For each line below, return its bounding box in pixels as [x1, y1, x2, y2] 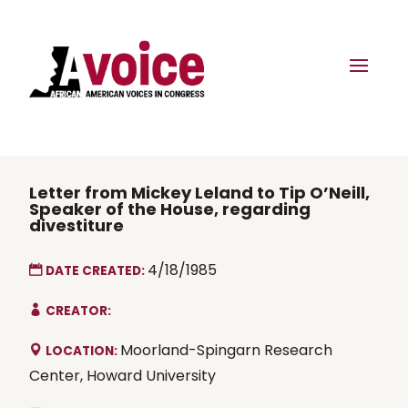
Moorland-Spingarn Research [120, 339, 332, 361]
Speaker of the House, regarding [29, 197, 311, 220]
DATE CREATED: [46, 261, 148, 280]
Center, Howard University [29, 364, 216, 386]
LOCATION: [46, 342, 120, 360]
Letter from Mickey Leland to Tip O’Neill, [29, 180, 370, 204]
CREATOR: [46, 301, 111, 320]
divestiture [29, 213, 124, 237]
